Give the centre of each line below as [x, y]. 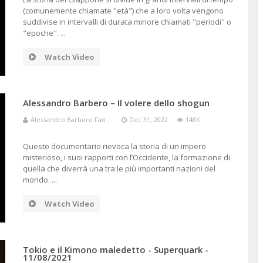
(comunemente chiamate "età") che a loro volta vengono [123, 11]
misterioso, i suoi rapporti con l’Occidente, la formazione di [126, 157]
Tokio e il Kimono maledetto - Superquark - [115, 249]
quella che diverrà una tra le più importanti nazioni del [119, 168]
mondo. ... [40, 180]
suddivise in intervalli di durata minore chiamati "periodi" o [127, 22]
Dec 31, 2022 [148, 119]
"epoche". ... [44, 33]
